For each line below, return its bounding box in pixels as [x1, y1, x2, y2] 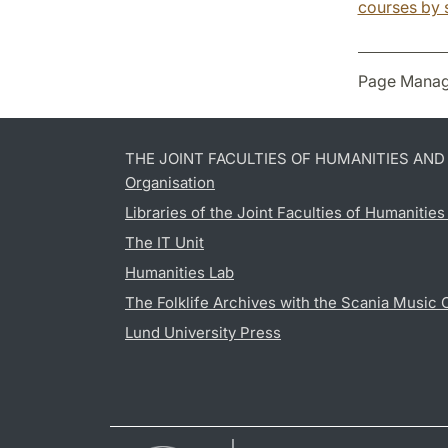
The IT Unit [125, 232, 204, 252]
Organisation [125, 172, 215, 192]
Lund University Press [125, 322, 281, 342]
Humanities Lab [125, 262, 234, 282]
